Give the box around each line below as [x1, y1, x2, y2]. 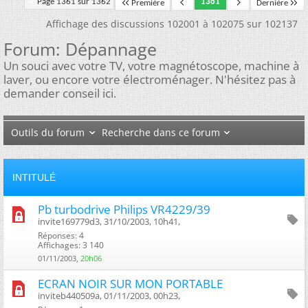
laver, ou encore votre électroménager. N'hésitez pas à [3, 71, 296, 87]
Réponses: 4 [38, 229, 84, 241]
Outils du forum [10, 125, 85, 139]
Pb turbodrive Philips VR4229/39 [38, 201, 210, 217]
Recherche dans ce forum [102, 125, 221, 139]
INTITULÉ [12, 171, 56, 183]
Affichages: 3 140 [38, 239, 104, 251]
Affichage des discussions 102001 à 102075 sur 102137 [46, 17, 298, 30]
